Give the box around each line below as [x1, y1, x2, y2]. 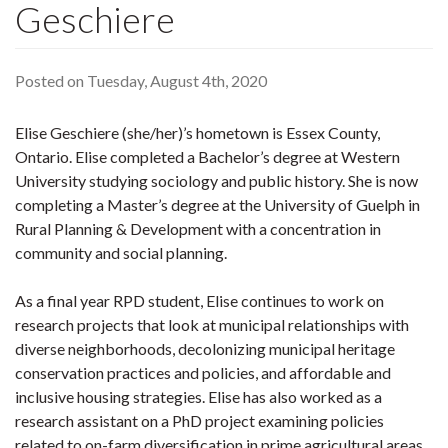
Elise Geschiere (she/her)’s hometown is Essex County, [15, 123, 380, 142]
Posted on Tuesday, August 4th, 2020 [15, 71, 267, 90]
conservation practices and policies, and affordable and [15, 363, 391, 382]
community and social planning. [15, 243, 230, 262]
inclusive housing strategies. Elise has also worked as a [15, 387, 382, 406]
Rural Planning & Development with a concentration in [15, 219, 381, 238]
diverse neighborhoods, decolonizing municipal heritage [15, 339, 395, 358]
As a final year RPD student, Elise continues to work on [15, 291, 384, 310]
